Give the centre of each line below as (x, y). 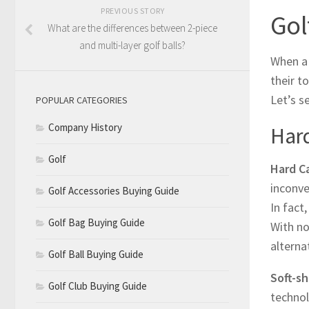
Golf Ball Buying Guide (96, 254)
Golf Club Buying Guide (98, 286)
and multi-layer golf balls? (132, 45)
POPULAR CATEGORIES (82, 100)
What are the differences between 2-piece (132, 28)
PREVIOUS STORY (132, 10)
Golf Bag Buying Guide (97, 222)
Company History (85, 127)
